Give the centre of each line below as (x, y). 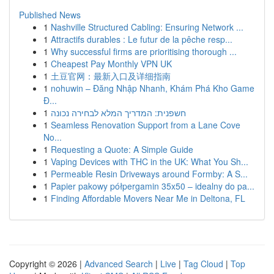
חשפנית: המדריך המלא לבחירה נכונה (118, 113)
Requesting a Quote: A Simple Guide (122, 149)
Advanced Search (119, 264)
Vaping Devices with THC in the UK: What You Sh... (150, 161)
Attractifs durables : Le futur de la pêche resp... (142, 39)
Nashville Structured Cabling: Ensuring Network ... (147, 27)
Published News (50, 15)
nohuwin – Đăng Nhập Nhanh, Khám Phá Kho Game (153, 88)
